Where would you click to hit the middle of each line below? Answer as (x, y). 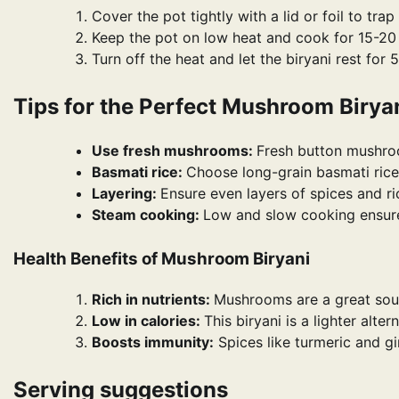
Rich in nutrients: (153, 300)
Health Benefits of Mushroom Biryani (162, 259)
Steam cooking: (147, 215)
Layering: (126, 194)
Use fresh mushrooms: (174, 151)
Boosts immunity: (153, 342)
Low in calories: (148, 321)
